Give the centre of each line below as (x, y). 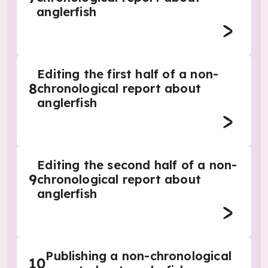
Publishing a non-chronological (138, 256)
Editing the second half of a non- (137, 165)
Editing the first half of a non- (128, 74)
